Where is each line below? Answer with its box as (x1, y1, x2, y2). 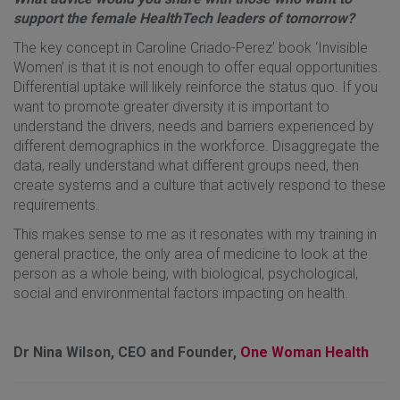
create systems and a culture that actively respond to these (13, 176, 386, 194)
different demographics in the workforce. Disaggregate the (13, 137, 379, 154)
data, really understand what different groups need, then (13, 156, 359, 174)
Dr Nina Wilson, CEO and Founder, (13, 343, 240, 361)
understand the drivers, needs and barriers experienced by (13, 117, 374, 135)
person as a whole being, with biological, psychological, (13, 264, 358, 282)
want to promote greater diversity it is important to (13, 97, 329, 115)
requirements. (13, 196, 99, 213)
